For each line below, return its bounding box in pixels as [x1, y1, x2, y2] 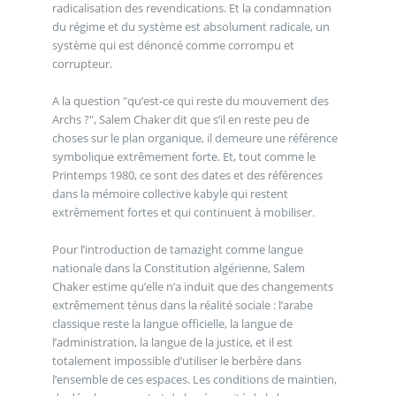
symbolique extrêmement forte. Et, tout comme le [51, 148, 316, 164]
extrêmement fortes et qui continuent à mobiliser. [51, 203, 315, 220]
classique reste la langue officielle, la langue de [51, 315, 293, 331]
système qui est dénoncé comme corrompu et [51, 36, 294, 53]
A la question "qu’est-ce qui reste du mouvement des [51, 92, 329, 109]
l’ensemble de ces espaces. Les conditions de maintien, [51, 370, 337, 387]
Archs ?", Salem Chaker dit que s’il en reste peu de [51, 110, 190, 127]
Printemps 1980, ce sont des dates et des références [51, 166, 323, 183]
